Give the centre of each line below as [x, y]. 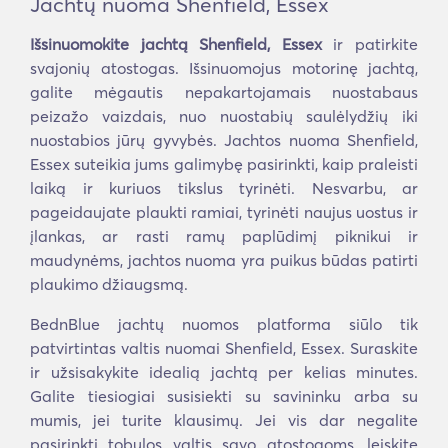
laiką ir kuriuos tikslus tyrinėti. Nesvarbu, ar [224, 188]
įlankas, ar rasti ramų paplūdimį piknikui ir [224, 236]
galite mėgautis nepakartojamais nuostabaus [224, 92]
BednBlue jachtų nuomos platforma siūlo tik [224, 324]
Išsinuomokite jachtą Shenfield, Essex [176, 44]
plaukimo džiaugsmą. [109, 284]
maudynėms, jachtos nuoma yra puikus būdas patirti [224, 260]
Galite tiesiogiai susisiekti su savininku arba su [224, 396]
